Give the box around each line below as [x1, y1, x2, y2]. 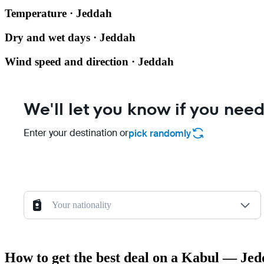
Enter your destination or [24, 127, 128, 140]
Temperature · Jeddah [5, 7, 112, 20]
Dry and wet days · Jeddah [5, 31, 136, 44]
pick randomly [128, 127, 191, 140]
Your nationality [52, 200, 111, 210]
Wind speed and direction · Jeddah [5, 55, 174, 68]
